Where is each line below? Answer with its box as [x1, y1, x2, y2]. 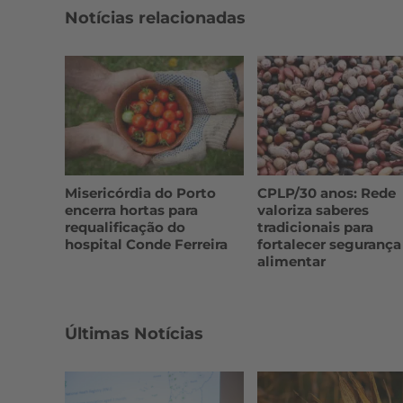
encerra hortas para [65, 201, 198, 219]
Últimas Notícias [65, 323, 203, 344]
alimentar [256, 252, 326, 270]
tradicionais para [256, 218, 373, 236]
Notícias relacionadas [65, 8, 246, 29]
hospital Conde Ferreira [65, 235, 228, 253]
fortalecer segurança [256, 235, 401, 253]
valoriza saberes [256, 201, 369, 219]
